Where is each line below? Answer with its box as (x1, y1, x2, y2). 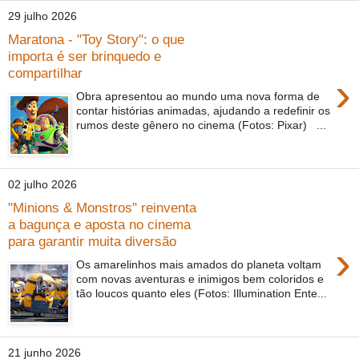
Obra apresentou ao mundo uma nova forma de (76, 89, 321, 103)
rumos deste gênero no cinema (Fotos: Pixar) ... (76, 118, 327, 131)
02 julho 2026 (8, 178, 77, 192)
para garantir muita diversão (8, 233, 176, 250)
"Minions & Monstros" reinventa (8, 200, 196, 216)
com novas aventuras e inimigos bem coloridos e (76, 272, 325, 285)
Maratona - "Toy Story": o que (8, 31, 184, 48)
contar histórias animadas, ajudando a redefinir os (76, 103, 331, 117)
